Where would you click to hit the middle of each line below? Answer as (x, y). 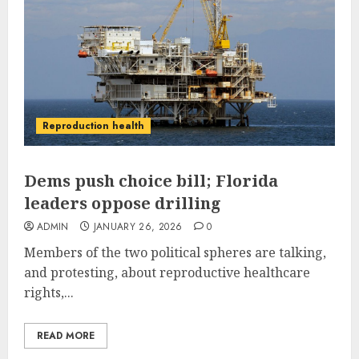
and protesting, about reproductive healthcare (167, 272)
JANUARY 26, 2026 (138, 226)
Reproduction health (93, 125)
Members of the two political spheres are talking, (175, 252)
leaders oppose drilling (123, 203)
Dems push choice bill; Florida (151, 180)
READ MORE (66, 335)
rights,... (49, 292)
